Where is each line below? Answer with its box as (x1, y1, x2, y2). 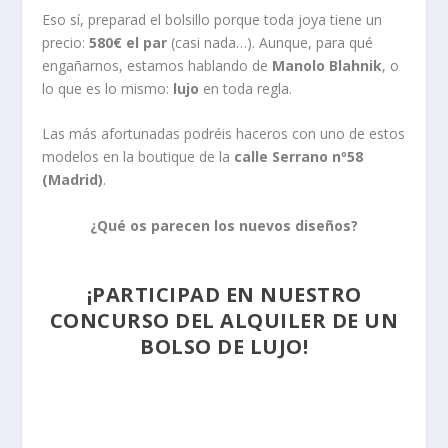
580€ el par (89, 32, 168, 52)
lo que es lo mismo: (42, 78, 174, 98)
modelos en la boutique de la (42, 147, 231, 167)
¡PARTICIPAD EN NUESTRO (86, 281, 362, 309)
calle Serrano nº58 (230, 147, 364, 167)
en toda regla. (199, 78, 293, 98)
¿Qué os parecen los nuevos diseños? (90, 215, 358, 235)
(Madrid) (42, 170, 104, 190)
